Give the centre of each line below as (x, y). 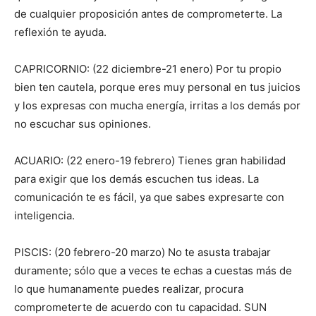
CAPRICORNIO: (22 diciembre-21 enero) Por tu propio (148, 69)
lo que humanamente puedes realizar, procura (129, 289)
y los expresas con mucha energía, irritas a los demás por (157, 106)
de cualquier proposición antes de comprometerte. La (148, 14)
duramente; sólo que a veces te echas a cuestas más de (153, 271)
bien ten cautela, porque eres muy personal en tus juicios (157, 87)
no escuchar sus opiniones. (83, 124)
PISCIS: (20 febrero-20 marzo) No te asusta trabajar (142, 253)
